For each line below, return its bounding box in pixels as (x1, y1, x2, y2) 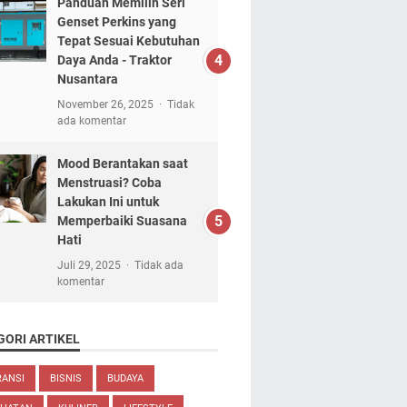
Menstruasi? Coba (56, 175, 162, 190)
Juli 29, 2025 (56, 259, 124, 272)
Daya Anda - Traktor (56, 53, 172, 67)
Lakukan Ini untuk (56, 194, 159, 209)
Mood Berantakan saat (56, 156, 188, 171)
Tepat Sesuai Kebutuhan (56, 34, 200, 48)
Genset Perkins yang (56, 15, 176, 29)
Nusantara (56, 72, 118, 86)
